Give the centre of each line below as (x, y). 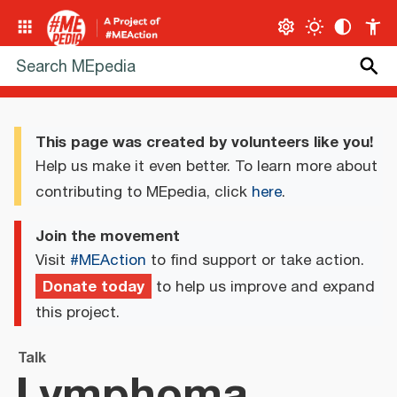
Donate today (93, 286)
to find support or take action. (255, 260)
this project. (78, 312)
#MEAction (108, 260)
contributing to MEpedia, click (144, 193)
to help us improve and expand (263, 287)
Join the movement (108, 236)
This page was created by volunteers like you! (204, 142)
